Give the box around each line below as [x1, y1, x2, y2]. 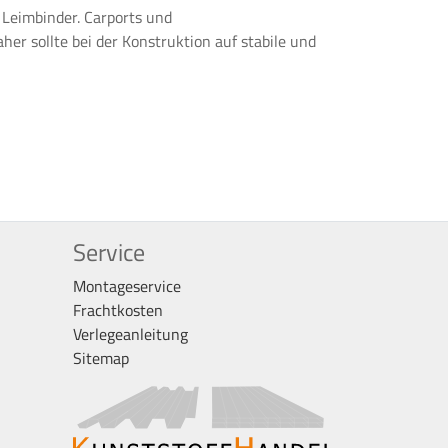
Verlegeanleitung [73, 321, 188, 346]
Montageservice [73, 273, 181, 298]
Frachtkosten [73, 297, 163, 322]
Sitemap [73, 345, 129, 370]
